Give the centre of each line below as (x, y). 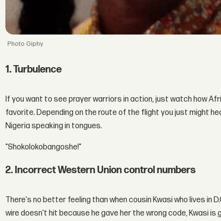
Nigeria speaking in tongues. (54, 126)
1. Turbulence (34, 69)
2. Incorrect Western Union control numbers (101, 170)
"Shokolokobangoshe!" (44, 147)
